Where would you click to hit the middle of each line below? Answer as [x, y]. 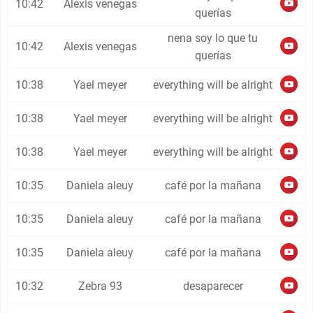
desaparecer [213, 286]
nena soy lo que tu [213, 38]
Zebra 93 [100, 286]
